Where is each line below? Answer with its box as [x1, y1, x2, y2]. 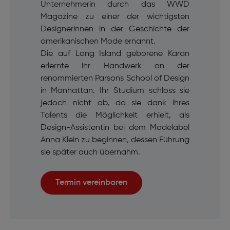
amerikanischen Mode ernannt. [40, 37, 156, 46]
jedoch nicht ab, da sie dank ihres [40, 99, 190, 107]
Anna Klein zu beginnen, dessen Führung [40, 136, 190, 144]
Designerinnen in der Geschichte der [40, 25, 190, 33]
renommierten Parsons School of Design [40, 74, 190, 83]
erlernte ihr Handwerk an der [40, 62, 190, 70]
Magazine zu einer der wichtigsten [40, 12, 190, 21]
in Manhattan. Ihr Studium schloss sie [40, 86, 190, 95]
